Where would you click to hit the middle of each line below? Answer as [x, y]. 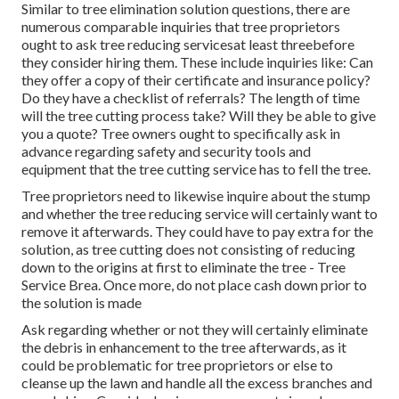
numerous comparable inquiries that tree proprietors [181, 27]
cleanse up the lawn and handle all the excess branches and [197, 383]
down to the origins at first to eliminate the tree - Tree [183, 267]
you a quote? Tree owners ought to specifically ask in [181, 134]
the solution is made [81, 303]
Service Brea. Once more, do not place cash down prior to [194, 285]
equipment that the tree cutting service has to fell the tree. [196, 169]
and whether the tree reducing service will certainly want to [199, 214]
